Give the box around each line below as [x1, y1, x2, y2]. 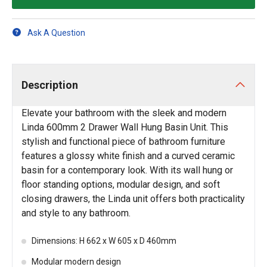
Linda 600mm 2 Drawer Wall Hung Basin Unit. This [21, 122, 228, 133]
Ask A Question [27, 27, 85, 38]
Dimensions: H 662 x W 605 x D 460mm [32, 236, 176, 246]
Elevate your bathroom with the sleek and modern [21, 107, 226, 119]
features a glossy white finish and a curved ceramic [21, 150, 235, 162]
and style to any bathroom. [21, 207, 131, 219]
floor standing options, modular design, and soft [21, 179, 220, 190]
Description [21, 79, 78, 91]
